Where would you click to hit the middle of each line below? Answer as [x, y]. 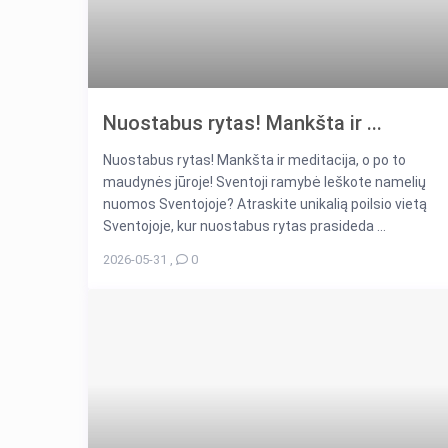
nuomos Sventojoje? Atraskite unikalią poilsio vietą [265, 203]
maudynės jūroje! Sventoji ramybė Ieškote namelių [264, 181]
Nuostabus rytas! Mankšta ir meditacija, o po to [254, 159]
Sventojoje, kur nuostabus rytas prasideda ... [244, 225]
